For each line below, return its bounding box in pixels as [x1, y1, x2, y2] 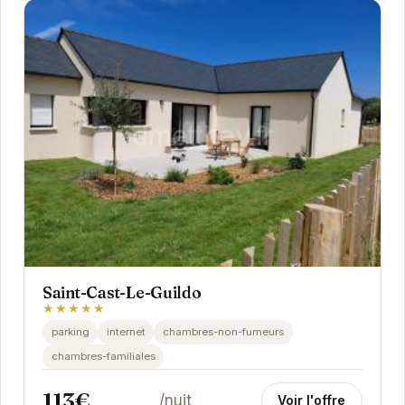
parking [51, 325, 89, 338]
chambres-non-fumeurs [162, 325, 284, 338]
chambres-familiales [51, 349, 155, 363]
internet [106, 325, 146, 338]
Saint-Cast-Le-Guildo [42, 283, 202, 303]
